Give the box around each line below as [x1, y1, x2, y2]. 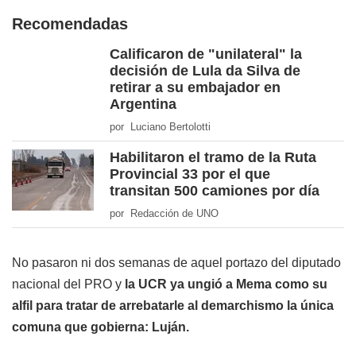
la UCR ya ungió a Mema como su [125, 277, 327, 292]
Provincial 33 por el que [110, 166, 270, 183]
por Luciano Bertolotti [110, 121, 211, 133]
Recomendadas [12, 15, 128, 33]
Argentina [110, 96, 176, 113]
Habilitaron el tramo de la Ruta [110, 149, 316, 166]
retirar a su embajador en [110, 79, 281, 96]
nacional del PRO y [12, 277, 125, 292]
